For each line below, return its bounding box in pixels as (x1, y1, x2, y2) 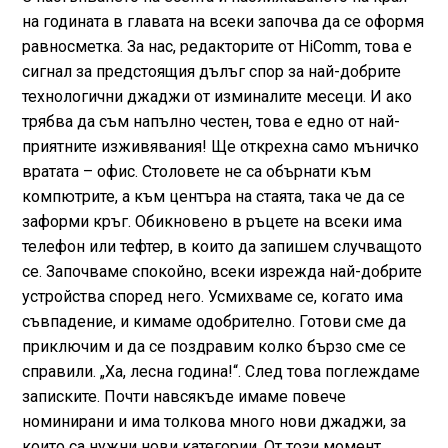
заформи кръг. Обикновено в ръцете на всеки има (21, 212, 402, 231)
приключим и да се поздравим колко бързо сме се (21, 337, 406, 356)
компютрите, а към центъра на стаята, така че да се (21, 187, 405, 206)
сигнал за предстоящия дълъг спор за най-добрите (21, 62, 401, 81)
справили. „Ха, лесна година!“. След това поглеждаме (21, 362, 420, 381)
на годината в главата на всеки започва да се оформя (21, 12, 424, 31)
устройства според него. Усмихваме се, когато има (21, 287, 403, 306)
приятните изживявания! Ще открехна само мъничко (21, 137, 419, 156)
